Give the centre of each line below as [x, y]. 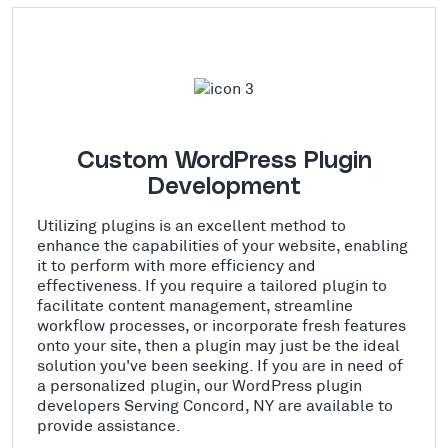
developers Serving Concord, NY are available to [215, 404]
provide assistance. [109, 424]
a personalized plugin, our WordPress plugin [199, 384]
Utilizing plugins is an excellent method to [191, 224]
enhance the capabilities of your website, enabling [222, 244]
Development [224, 186]
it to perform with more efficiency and [176, 264]
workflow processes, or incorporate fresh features [221, 324]
